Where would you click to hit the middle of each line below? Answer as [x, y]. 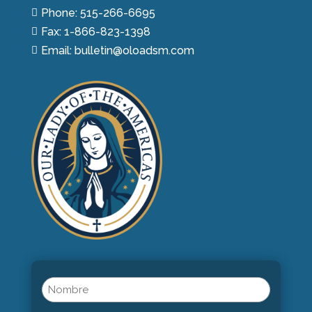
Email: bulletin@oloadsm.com [117, 51]
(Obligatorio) [68, 301]
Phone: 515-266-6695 [98, 13]
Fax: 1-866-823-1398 [95, 32]
